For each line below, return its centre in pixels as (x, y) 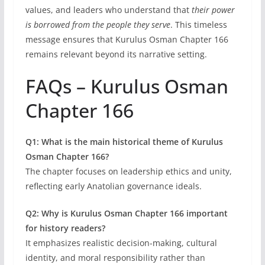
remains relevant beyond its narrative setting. (116, 54)
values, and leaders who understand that (108, 9)
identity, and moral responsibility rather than (115, 257)
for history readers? (65, 228)
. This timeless (198, 24)
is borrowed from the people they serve (98, 24)
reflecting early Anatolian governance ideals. (113, 186)
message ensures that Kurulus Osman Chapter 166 (127, 39)
